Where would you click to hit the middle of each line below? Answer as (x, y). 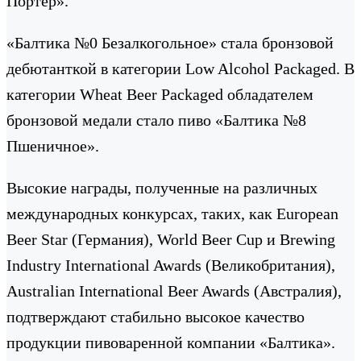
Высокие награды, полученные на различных (162, 187)
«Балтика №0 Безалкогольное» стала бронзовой (170, 42)
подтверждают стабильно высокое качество (156, 316)
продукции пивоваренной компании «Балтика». (171, 342)
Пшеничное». (53, 145)
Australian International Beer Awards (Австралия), (174, 290)
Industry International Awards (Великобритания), (171, 265)
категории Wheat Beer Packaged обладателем (160, 94)
